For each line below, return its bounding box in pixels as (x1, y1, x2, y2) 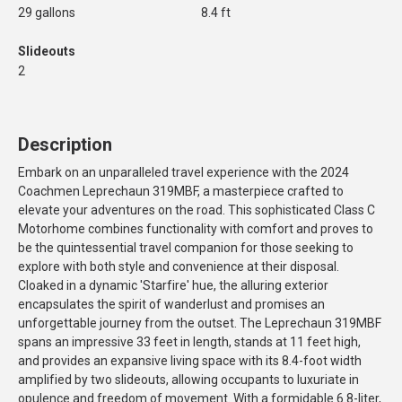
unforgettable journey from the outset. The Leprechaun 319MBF (18, 316, 381, 330)
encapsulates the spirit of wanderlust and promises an (18, 297, 325, 311)
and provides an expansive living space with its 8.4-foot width (18, 354, 362, 368)
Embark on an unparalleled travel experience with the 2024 (18, 165, 349, 179)
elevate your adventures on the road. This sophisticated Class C (18, 203, 375, 217)
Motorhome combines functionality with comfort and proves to (18, 222, 373, 236)
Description (18, 134, 112, 155)
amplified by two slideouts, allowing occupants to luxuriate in (18, 372, 359, 387)
